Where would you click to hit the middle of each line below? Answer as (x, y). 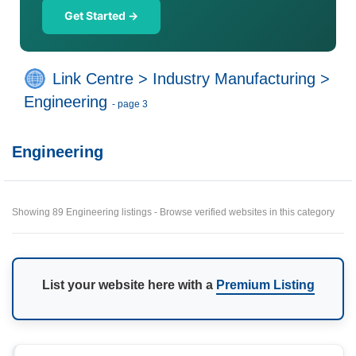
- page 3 (130, 104)
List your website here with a (129, 285)
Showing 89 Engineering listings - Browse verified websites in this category (173, 212)
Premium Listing (265, 285)
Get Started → (101, 15)
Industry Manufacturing (234, 79)
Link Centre (93, 79)
